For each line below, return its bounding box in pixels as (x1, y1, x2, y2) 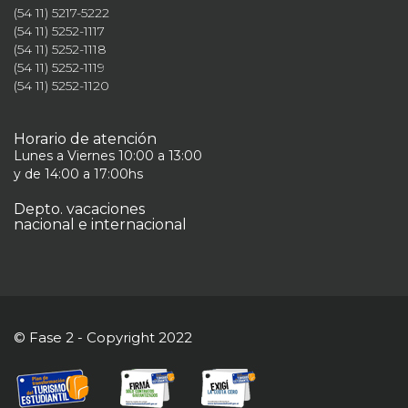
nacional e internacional (14, 216, 187, 233)
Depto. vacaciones (14, 200, 145, 218)
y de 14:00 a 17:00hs (14, 166, 143, 182)
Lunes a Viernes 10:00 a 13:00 (14, 148, 202, 164)
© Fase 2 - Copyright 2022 (14, 329, 192, 346)
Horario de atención (14, 130, 157, 148)
